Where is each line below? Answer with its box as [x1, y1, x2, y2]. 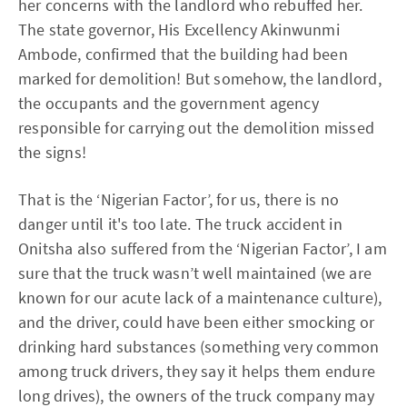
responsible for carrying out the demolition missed [18, 116, 375, 138]
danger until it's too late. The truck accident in [18, 213, 342, 234]
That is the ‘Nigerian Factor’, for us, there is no [18, 188, 340, 210]
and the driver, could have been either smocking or [18, 311, 375, 333]
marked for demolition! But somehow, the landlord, [18, 67, 382, 89]
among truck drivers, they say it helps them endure [18, 360, 376, 382]
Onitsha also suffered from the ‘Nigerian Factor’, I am [18, 237, 387, 259]
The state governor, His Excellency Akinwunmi [18, 18, 340, 40]
